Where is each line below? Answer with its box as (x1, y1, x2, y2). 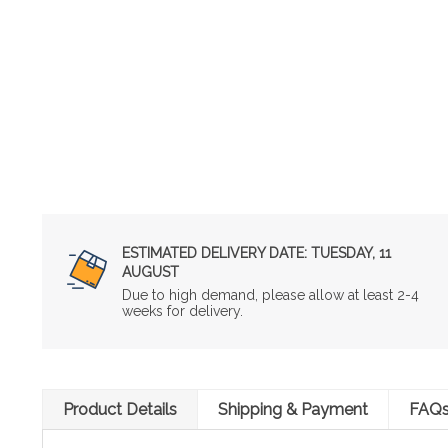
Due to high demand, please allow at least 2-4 (122, 286, 419, 303)
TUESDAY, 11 (307, 244, 391, 261)
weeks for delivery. (122, 302, 243, 319)
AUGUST (122, 263, 179, 280)
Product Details (63, 399, 177, 419)
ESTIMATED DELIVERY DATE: (122, 244, 307, 261)
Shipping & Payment (218, 399, 368, 419)
